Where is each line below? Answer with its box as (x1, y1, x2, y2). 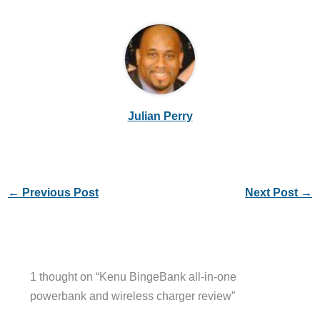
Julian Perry (127, 109, 193, 122)
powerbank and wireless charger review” (29, 289, 235, 303)
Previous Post (19, 185, 99, 199)
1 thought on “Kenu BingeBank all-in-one (29, 270, 236, 284)
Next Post (245, 185, 301, 199)
